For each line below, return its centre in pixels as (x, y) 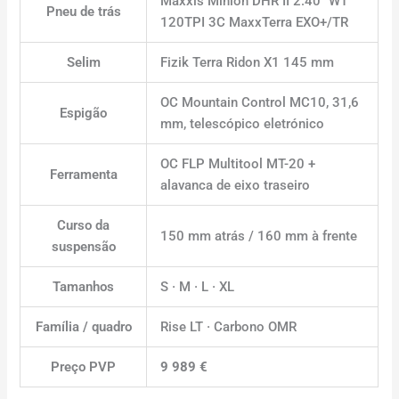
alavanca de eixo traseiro (236, 185)
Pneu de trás (83, 11)
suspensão (83, 246)
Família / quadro (83, 326)
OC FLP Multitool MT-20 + (238, 163)
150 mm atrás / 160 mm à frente (259, 236)
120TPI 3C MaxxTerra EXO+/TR (255, 22)
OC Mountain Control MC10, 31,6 (260, 102)
